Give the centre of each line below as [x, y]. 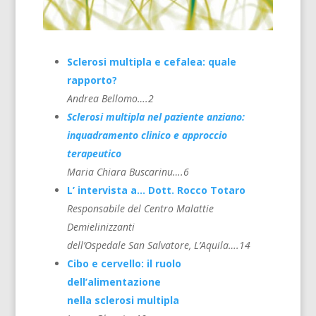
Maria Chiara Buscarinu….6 [128, 172]
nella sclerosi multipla [123, 300]
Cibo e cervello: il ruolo [124, 264]
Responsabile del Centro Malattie [140, 209]
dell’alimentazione [114, 282]
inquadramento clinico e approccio [147, 135]
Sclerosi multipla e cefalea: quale [151, 62]
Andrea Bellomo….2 [110, 99]
